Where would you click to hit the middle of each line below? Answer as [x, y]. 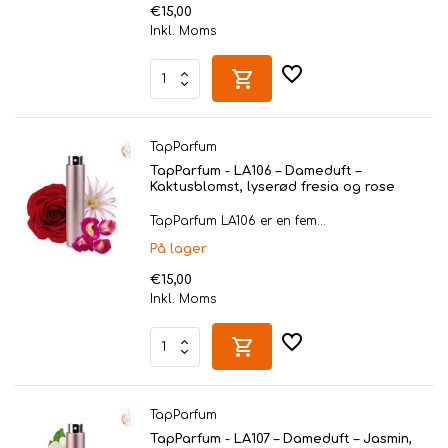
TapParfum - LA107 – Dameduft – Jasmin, [281, 439]
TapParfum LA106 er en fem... [238, 221]
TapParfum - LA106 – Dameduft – [255, 171]
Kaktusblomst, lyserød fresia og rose [272, 187]
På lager [178, 249]
